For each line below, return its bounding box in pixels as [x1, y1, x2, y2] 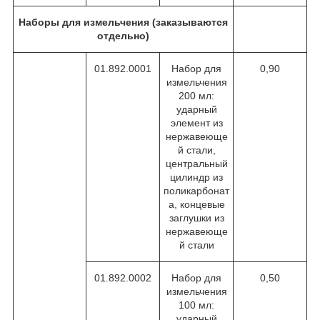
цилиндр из [170, 171, 223, 183]
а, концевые [168, 198, 225, 210]
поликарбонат [164, 184, 229, 196]
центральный [165, 157, 228, 169]
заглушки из [169, 211, 224, 224]
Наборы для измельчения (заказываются [19, 16, 228, 28]
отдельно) [97, 29, 149, 41]
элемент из [170, 116, 223, 129]
